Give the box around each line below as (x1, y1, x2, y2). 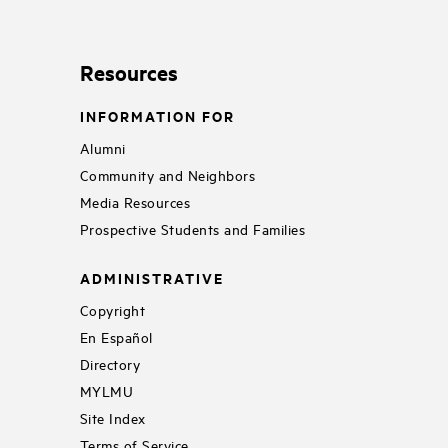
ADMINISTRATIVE (79, 266, 224, 288)
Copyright (79, 299, 146, 319)
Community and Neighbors (79, 164, 256, 184)
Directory (79, 353, 141, 373)
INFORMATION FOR (79, 105, 235, 127)
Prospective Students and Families (79, 218, 306, 238)
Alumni (79, 137, 126, 157)
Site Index (79, 407, 146, 427)
